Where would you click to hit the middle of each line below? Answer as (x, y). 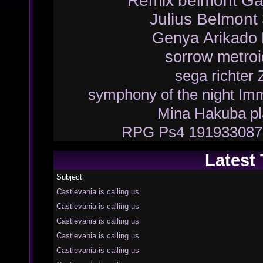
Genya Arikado (205, 38)
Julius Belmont (203, 19)
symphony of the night (161, 95)
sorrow (189, 57)
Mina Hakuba (202, 114)
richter (232, 76)
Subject (69, 177)
